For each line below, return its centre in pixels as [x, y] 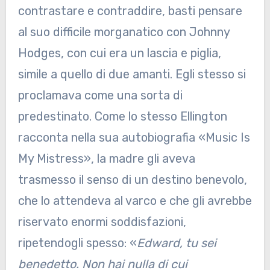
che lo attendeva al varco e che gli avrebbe [135, 201]
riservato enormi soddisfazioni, [102, 222]
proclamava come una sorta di [100, 96]
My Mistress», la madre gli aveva [106, 159]
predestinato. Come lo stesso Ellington [122, 117]
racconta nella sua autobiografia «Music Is [134, 138]
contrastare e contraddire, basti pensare [130, 11]
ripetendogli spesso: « [77, 243]
